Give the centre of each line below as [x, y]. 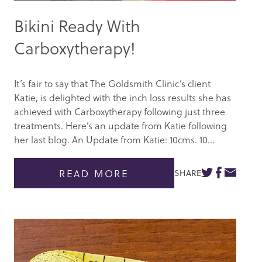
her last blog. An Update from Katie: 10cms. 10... [114, 140]
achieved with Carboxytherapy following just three [120, 112]
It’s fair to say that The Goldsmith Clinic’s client [112, 84]
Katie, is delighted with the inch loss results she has [123, 98]
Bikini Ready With [77, 26]
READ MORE [94, 173]
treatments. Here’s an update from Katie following [120, 126]
